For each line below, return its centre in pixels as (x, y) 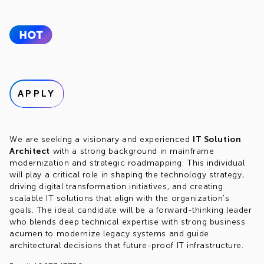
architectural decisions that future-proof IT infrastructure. (127, 245)
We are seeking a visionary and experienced (101, 139)
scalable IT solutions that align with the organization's (120, 198)
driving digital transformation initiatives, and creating (116, 187)
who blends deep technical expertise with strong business (128, 222)
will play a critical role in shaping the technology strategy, (127, 175)
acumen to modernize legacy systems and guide (109, 234)
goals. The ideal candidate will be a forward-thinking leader (131, 210)
